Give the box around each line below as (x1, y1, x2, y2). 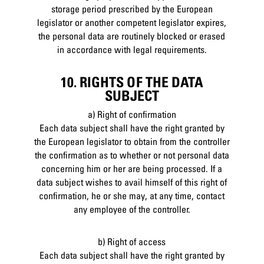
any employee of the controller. (73, 203, 190, 215)
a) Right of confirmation (87, 108, 176, 120)
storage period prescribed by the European (51, 3, 213, 15)
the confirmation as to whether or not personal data (34, 148, 229, 161)
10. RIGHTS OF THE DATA (61, 74, 203, 91)
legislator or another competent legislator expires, (37, 16, 227, 29)
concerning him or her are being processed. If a (41, 162, 223, 174)
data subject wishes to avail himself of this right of (37, 176, 227, 188)
